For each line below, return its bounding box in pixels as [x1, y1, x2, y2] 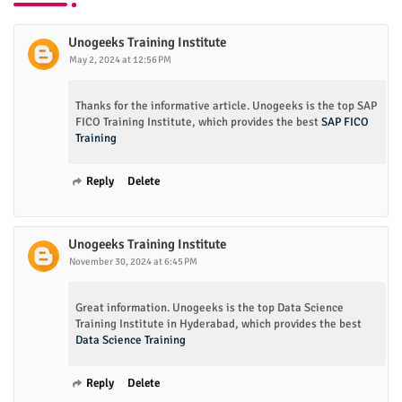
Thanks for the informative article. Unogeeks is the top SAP [75, 98, 377, 113]
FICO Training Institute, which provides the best [75, 114, 321, 129]
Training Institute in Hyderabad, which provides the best [75, 316, 362, 331]
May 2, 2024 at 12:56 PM [69, 53, 171, 66]
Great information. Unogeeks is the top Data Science [75, 300, 344, 315]
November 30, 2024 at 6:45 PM [69, 255, 197, 267]
